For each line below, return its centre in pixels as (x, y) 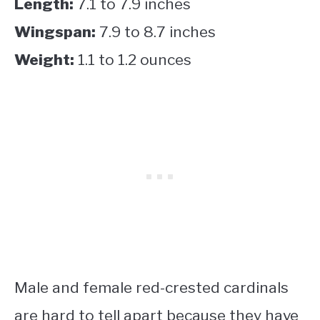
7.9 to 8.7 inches (156, 32)
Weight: (44, 60)
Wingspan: (55, 32)
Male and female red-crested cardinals (151, 288)
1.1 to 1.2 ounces (133, 60)
